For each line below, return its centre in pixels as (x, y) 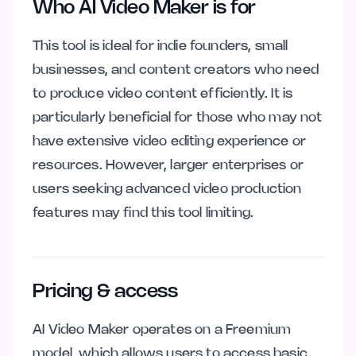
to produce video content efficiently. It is (163, 94)
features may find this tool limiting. (143, 213)
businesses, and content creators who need (176, 70)
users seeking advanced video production (167, 189)
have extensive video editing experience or (170, 141)
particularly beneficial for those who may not (178, 118)
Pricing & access (105, 292)
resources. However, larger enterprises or (168, 165)
